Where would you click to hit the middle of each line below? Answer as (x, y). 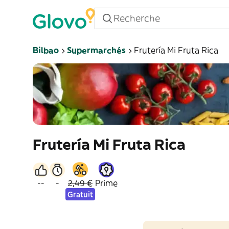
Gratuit (80, 194)
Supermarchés (96, 50)
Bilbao (46, 50)
